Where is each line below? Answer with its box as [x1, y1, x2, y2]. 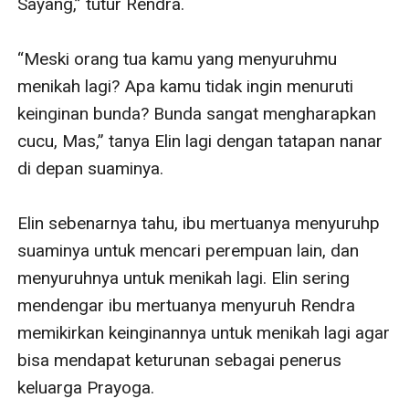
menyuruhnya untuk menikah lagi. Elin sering [17, 267, 351, 288]
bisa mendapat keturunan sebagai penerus [17, 349, 342, 371]
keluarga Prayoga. [17, 376, 155, 398]
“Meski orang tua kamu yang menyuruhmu [17, 47, 338, 69]
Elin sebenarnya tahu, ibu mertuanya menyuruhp [17, 212, 381, 234]
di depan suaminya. [17, 157, 164, 179]
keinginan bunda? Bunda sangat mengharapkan [17, 102, 377, 124]
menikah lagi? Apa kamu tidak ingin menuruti [17, 75, 354, 97]
